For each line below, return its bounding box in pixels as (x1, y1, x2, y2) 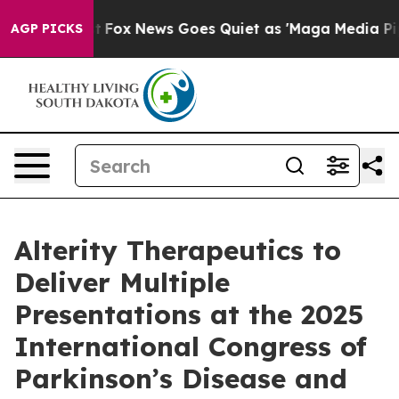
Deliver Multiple (14, 265, 230, 299)
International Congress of (14, 330, 367, 363)
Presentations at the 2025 (14, 297, 363, 331)
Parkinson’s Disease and (14, 362, 347, 395)
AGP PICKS (11, 20, 83, 37)
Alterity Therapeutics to (14, 233, 341, 267)
